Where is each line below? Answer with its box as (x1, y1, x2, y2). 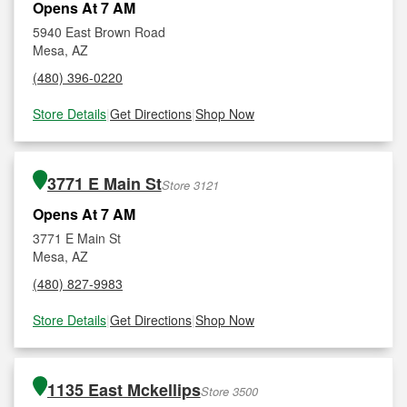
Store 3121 (161, 176, 219, 194)
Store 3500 (200, 382, 258, 400)
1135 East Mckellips (46, 378, 201, 402)
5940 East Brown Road (33, 23, 165, 41)
